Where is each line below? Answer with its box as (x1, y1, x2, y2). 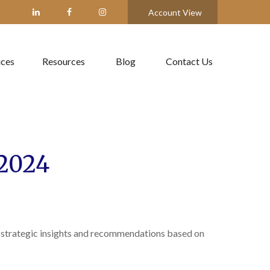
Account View (148, 7, 202, 17)
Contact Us (166, 55, 213, 67)
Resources (42, 55, 85, 67)
